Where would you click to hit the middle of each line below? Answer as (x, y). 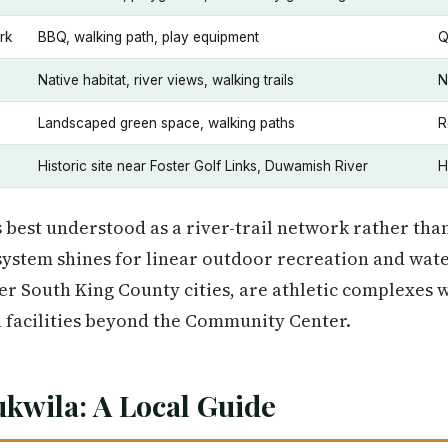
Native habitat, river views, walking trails (166, 80)
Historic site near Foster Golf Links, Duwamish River (203, 166)
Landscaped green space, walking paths (166, 123)
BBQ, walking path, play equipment (148, 37)
